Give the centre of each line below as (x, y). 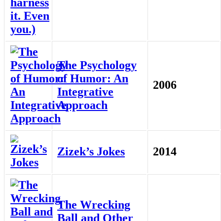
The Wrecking (94, 205)
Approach (82, 105)
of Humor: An (93, 79)
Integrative (85, 92)
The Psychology (97, 65)
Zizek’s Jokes (91, 152)
